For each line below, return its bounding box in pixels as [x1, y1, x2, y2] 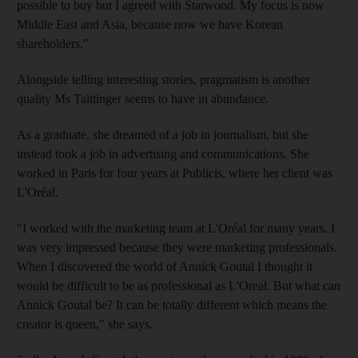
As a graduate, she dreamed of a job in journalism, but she [17, 127, 308, 141]
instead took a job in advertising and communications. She [17, 146, 309, 161]
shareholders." [17, 36, 89, 50]
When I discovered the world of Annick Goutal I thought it [17, 259, 312, 273]
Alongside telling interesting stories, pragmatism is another [17, 72, 310, 86]
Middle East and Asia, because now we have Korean [17, 17, 283, 31]
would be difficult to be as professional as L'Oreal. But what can [17, 278, 340, 292]
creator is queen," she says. [17, 316, 153, 331]
